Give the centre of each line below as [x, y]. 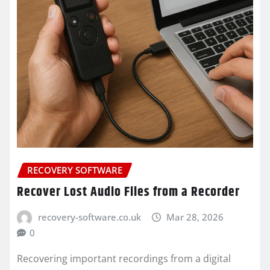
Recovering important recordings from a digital [124, 258]
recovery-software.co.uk [89, 217]
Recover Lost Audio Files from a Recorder [128, 192]
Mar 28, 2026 [195, 217]
